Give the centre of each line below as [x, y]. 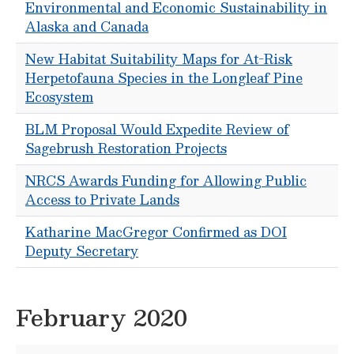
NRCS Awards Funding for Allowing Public [166, 181]
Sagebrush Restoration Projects [126, 148]
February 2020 [102, 317]
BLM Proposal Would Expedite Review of [157, 129]
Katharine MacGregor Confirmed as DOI [156, 232]
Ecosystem [59, 97]
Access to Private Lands [102, 200]
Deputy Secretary [82, 251]
